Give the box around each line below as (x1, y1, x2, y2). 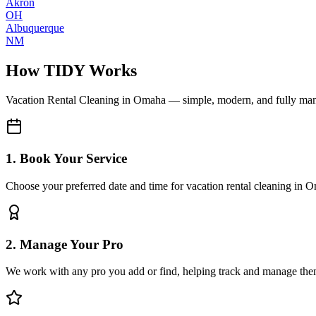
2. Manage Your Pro (6, 236, 123, 252)
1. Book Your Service (6, 151, 127, 166)
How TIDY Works (6, 61, 137, 80)
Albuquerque (6, 21, 64, 34)
